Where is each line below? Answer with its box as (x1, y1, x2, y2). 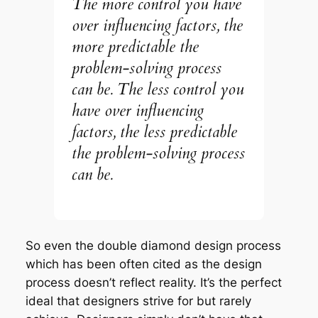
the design (201, 256, 262, 271)
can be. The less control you (72, 78, 245, 100)
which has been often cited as (25, 256, 202, 271)
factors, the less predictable (72, 121, 238, 143)
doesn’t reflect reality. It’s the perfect (73, 275, 282, 290)
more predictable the (72, 35, 199, 57)
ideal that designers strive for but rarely (25, 293, 251, 308)
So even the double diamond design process (25, 238, 281, 253)
